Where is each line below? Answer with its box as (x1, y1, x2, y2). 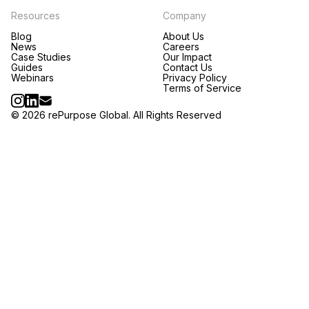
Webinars (11, 72, 54, 84)
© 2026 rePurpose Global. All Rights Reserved (11, 109, 221, 121)
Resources (11, 10, 60, 22)
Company (163, 10, 206, 22)
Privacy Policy (163, 72, 227, 84)
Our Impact (163, 51, 212, 63)
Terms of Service (163, 82, 241, 94)
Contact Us (163, 61, 212, 74)
